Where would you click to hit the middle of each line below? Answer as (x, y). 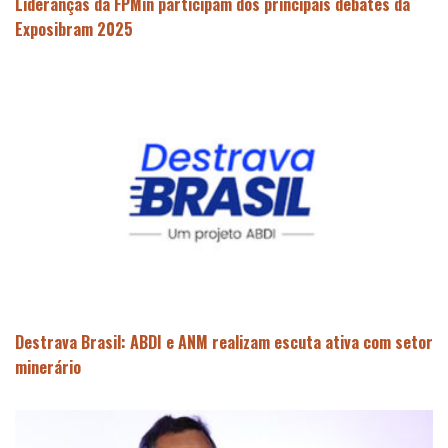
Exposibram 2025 (74, 29)
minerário (48, 367)
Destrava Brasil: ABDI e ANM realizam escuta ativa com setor (224, 342)
